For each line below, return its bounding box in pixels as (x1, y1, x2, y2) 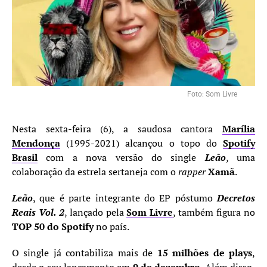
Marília (222, 122, 255, 136)
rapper (178, 165, 206, 179)
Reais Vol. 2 (12, 206, 64, 219)
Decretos (217, 191, 255, 205)
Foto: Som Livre (187, 90, 237, 99)
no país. (94, 220, 129, 234)
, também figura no (173, 206, 256, 219)
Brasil (12, 151, 38, 164)
